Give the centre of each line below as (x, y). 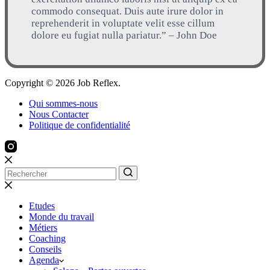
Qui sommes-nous (63, 103)
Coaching (47, 238)
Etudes (42, 206)
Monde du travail (61, 216)
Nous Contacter (59, 114)
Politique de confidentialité (80, 125)
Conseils (45, 249)
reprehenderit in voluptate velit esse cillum (123, 23)
